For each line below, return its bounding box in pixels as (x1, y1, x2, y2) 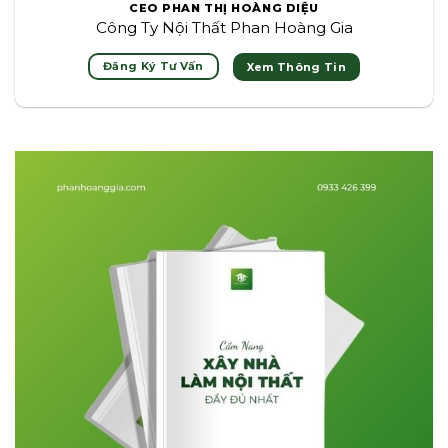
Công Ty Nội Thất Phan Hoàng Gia (95, 18, 353, 38)
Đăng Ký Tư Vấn (103, 59, 204, 74)
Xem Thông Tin (246, 59, 346, 74)
